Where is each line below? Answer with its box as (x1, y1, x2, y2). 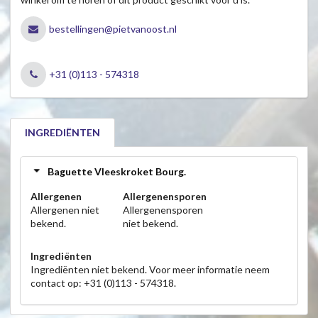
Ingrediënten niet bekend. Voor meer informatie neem (31, 263, 270, 276)
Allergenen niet (31, 204, 99, 216)
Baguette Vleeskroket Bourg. (48, 165, 186, 177)
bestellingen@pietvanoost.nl (48, 23, 177, 35)
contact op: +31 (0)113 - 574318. (31, 277, 176, 290)
